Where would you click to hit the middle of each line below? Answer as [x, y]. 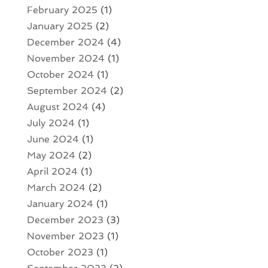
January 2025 [60, 26]
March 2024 [56, 187]
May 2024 [51, 155]
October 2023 [60, 252]
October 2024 [60, 74]
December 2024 [65, 42]
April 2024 [52, 171]
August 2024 [57, 106]
